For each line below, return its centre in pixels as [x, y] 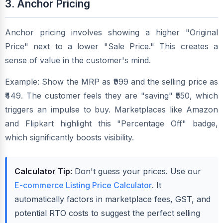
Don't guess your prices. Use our [137, 171]
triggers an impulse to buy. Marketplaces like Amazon [111, 110]
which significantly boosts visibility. [69, 138]
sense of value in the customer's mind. [78, 60]
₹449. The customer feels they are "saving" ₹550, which [111, 96]
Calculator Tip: [43, 171]
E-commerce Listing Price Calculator [83, 185]
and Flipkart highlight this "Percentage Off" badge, [111, 124]
